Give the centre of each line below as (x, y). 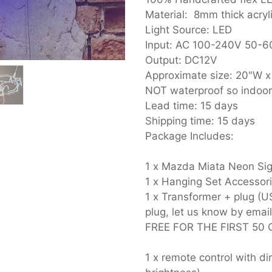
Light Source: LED (189, 30)
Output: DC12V (181, 60)
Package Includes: (189, 136)
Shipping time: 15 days (200, 121)
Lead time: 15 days (192, 106)
